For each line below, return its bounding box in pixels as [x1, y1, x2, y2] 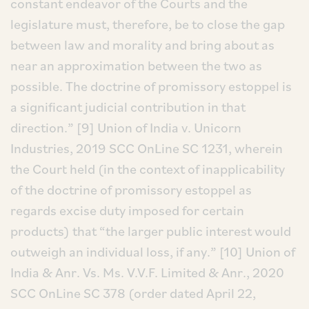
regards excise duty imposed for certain [10, 201, 244, 219]
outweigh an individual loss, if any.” [10, 243, 217, 261]
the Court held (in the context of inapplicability [10, 160, 285, 178]
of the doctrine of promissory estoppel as [10, 181, 252, 199]
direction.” [10, 119, 74, 137]
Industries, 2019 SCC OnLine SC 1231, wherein [10, 139, 283, 157]
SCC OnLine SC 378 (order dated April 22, [10, 284, 256, 302]
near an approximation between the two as [10, 57, 262, 74]
